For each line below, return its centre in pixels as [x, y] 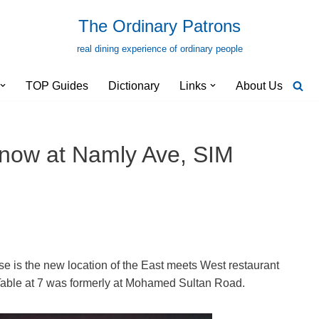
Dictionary [134, 86]
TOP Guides [57, 86]
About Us [259, 86]
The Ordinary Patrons [159, 26]
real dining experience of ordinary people [159, 49]
